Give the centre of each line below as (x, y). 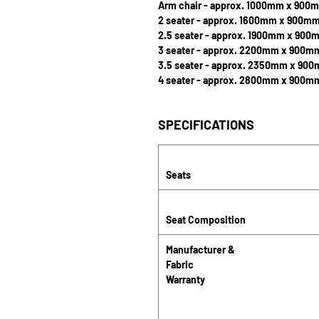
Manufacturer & (200, 250)
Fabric (180, 265)
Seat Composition (208, 220)
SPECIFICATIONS (206, 125)
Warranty (185, 279)
